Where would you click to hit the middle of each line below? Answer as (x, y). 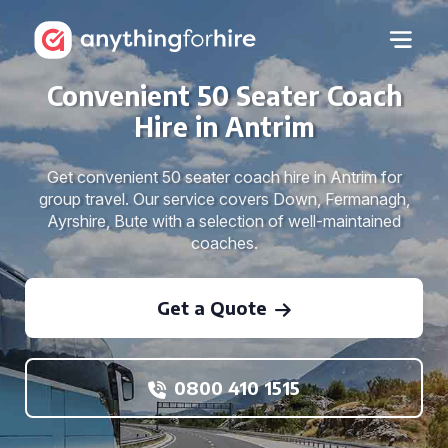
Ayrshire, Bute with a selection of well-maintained (224, 221)
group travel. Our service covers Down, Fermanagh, (224, 199)
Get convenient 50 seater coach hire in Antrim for (224, 177)
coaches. (224, 243)
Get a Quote (212, 307)
